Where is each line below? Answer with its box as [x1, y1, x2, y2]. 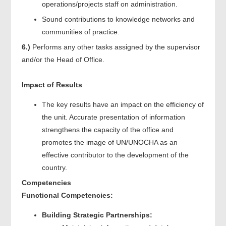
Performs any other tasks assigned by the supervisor [30, 42, 200, 51]
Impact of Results [21, 80, 82, 89]
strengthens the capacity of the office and [41, 125, 174, 134]
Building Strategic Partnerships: [41, 210, 152, 219]
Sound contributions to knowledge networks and [41, 15, 195, 23]
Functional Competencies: [21, 191, 113, 199]
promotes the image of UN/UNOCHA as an [41, 138, 178, 146]
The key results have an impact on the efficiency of [41, 100, 204, 108]
